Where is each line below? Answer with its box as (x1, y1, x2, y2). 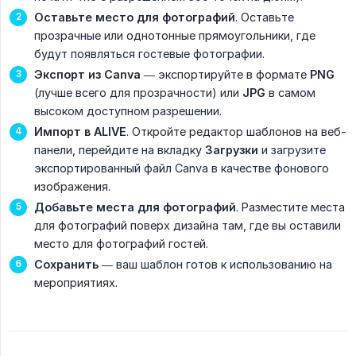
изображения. (34, 180, 110, 194)
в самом (265, 86, 315, 100)
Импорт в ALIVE (34, 125, 126, 139)
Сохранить (34, 257, 99, 272)
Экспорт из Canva (34, 68, 141, 82)
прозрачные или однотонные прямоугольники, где (34, 29, 315, 43)
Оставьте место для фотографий (34, 10, 235, 25)
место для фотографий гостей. (34, 237, 208, 251)
